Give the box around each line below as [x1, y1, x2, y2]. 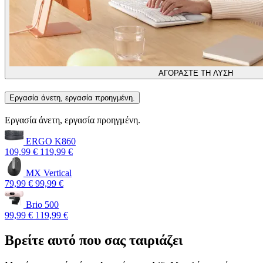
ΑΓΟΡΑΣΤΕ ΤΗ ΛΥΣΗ [159, 69, 234, 78]
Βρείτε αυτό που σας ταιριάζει [5, 232, 183, 248]
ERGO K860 [23, 136, 76, 146]
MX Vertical [23, 167, 72, 178]
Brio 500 [23, 199, 59, 210]
